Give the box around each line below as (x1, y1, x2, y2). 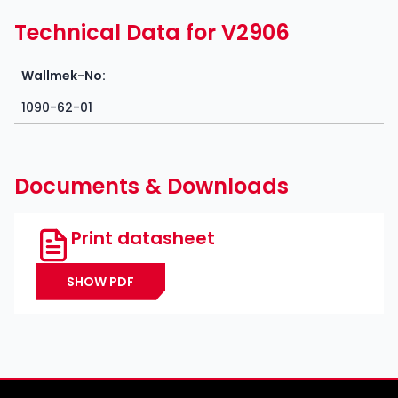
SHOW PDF (67, 272, 134, 291)
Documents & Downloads (14, 171, 289, 201)
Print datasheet (71, 225, 215, 251)
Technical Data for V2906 (14, 17, 290, 47)
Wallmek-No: (21, 66, 106, 84)
